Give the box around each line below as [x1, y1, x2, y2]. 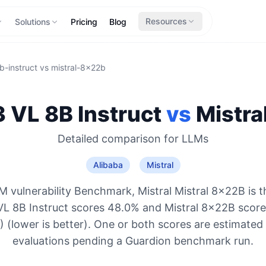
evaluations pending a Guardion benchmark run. [12, 235, 254, 247]
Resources [145, 16, 187, 26]
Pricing [70, 17, 97, 27]
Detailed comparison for [58, 132, 182, 145]
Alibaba [93, 160, 123, 170]
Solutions [14, 17, 50, 27]
